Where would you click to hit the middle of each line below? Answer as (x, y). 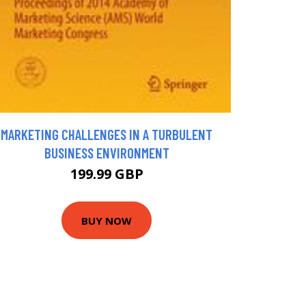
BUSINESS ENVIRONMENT (107, 153)
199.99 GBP (107, 174)
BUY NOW (107, 220)
